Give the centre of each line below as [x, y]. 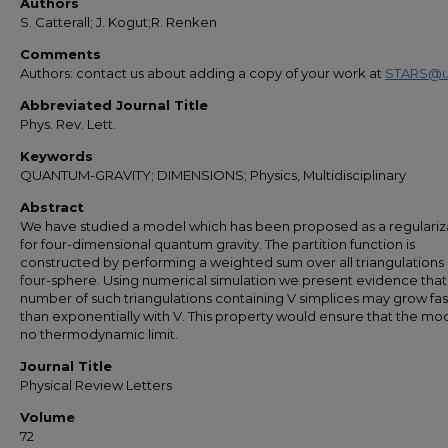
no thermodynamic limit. [99, 334]
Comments [60, 54]
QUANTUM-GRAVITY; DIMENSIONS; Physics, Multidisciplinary [213, 175]
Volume [47, 417]
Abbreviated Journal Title [114, 105]
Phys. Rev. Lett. [68, 124]
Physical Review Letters [96, 385]
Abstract [52, 207]
